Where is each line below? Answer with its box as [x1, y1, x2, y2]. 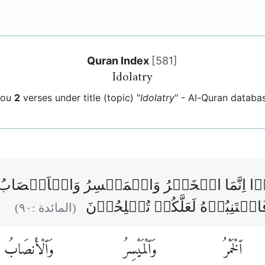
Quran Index [87, 54, 152, 67]
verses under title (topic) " [20, 92, 140, 104]
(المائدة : [32, 201, 76, 215]
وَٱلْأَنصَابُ [4, 237, 54, 264]
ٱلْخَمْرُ [223, 237, 242, 264]
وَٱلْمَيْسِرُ [123, 237, 157, 264]
